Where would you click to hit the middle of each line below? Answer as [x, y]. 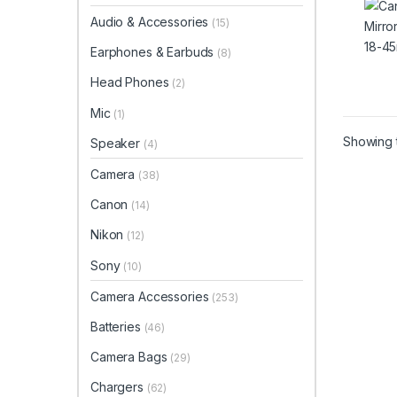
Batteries [117, 326]
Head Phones [132, 82]
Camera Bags [131, 357]
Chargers [119, 387]
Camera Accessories [152, 296]
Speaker [117, 143]
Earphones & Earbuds [154, 52]
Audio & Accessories [152, 22]
